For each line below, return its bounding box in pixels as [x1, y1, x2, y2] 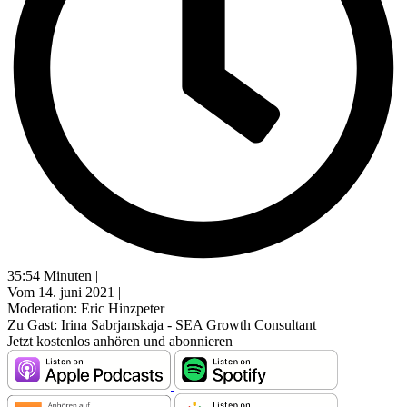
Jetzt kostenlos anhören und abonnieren [7, 333, 233, 350]
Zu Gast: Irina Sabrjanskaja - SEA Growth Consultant [7, 317, 316, 333]
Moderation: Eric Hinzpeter [7, 301, 164, 317]
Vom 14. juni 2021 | [7, 284, 121, 301]
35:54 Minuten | [7, 268, 98, 284]
